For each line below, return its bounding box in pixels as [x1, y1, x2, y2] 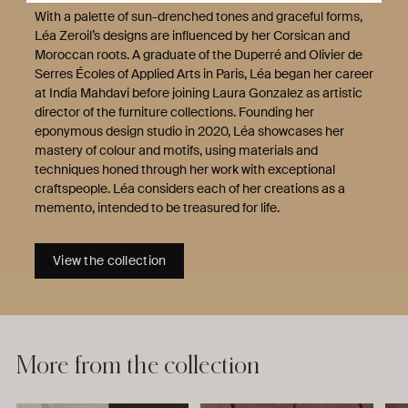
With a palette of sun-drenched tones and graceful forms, [35, 7, 362, 25]
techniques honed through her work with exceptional [35, 160, 335, 178]
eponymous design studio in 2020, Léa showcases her [35, 122, 344, 139]
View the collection [53, 252, 167, 270]
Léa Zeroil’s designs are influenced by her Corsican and [35, 26, 350, 44]
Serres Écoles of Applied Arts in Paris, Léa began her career [35, 65, 373, 82]
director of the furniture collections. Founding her [35, 103, 314, 120]
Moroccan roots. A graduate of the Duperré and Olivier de [35, 46, 362, 63]
